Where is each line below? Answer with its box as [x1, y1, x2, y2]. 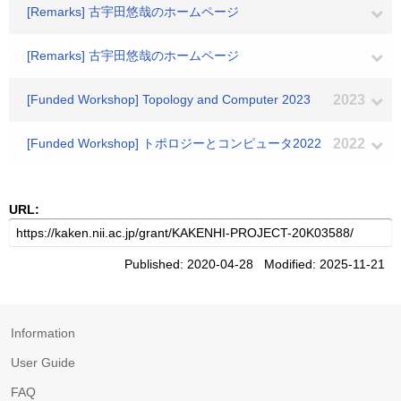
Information [11, 326, 75, 340]
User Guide [11, 355, 75, 370]
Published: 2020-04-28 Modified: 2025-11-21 [124, 257, 392, 271]
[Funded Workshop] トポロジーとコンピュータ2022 [27, 136, 321, 150]
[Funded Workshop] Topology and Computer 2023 [27, 92, 311, 107]
